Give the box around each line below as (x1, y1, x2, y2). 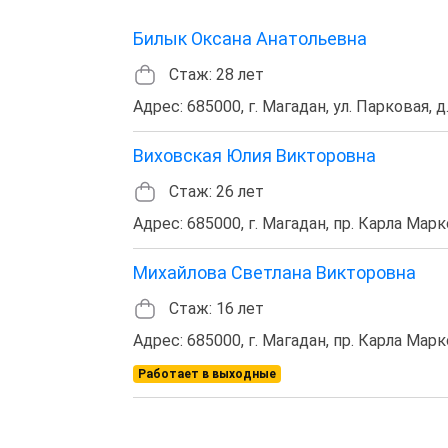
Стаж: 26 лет (169, 181, 264, 201)
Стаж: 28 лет (169, 64, 264, 84)
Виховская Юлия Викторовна (133, 144, 376, 166)
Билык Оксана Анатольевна (133, 27, 367, 49)
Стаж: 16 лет (169, 298, 264, 318)
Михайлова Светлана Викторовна (133, 261, 416, 283)
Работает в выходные (137, 366, 276, 381)
